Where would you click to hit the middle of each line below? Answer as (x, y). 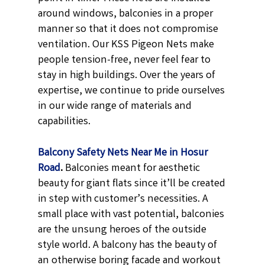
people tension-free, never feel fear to (125, 60)
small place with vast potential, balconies (131, 214)
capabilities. (64, 122)
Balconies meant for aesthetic (133, 168)
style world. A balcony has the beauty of (128, 245)
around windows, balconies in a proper (126, 14)
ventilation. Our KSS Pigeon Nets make (126, 45)
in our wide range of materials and (115, 106)
